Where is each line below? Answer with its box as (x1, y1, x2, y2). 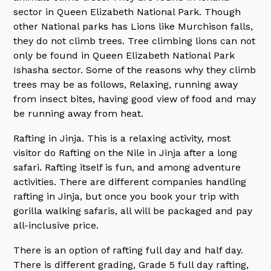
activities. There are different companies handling (13, 176, 247, 188)
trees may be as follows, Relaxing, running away (13, 79, 238, 90)
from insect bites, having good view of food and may (13, 93, 256, 105)
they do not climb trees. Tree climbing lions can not (13, 35, 256, 47)
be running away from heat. (13, 108, 144, 119)
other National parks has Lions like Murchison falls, (13, 21, 253, 32)
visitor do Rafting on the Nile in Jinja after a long (13, 147, 238, 158)
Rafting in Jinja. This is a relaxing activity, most (13, 132, 231, 144)
